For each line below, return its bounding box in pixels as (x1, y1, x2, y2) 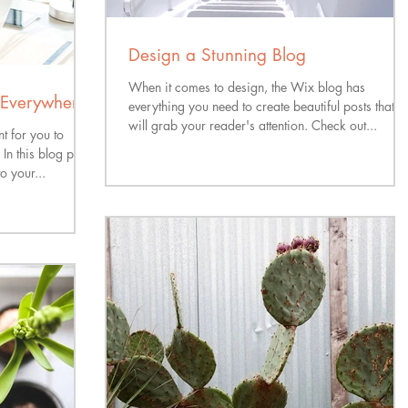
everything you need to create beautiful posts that (128, 97, 394, 115)
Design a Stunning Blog (128, 44, 306, 66)
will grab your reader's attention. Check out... (128, 117, 377, 134)
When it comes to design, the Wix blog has (128, 78, 365, 96)
